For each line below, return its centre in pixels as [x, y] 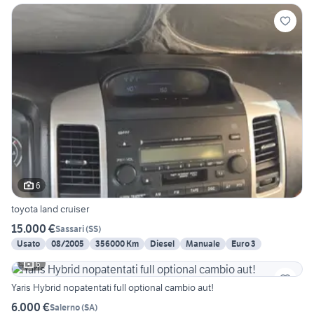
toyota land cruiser [50, 209]
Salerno [65, 307]
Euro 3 [244, 244]
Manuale [203, 244]
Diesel [162, 244]
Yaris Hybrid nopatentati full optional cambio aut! [112, 288]
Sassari [70, 228]
